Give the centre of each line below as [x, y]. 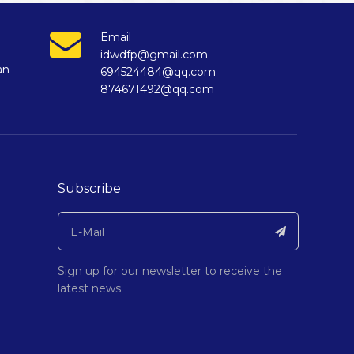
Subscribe [90, 188]
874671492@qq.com [157, 89]
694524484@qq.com [158, 72]
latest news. [91, 288]
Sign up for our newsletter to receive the [170, 271]
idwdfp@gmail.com [154, 55]
